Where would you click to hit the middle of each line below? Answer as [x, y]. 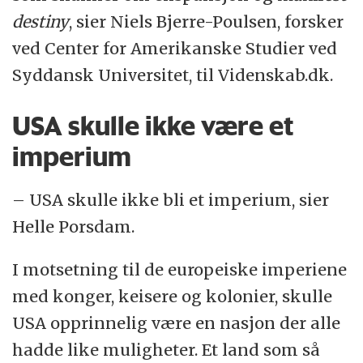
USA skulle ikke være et [153, 126]
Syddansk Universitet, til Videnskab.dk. [173, 75]
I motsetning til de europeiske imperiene [180, 270]
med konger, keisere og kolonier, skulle [173, 297]
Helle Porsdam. [74, 227]
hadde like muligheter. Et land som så [167, 350]
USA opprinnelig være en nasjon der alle [177, 323]
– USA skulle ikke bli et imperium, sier [171, 200]
